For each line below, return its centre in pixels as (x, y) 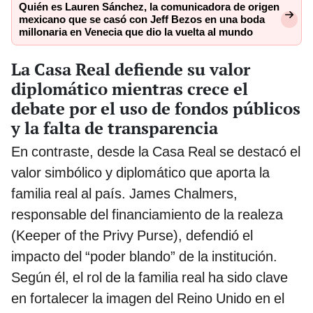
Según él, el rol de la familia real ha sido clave (150, 277)
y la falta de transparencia (115, 128)
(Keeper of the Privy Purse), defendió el (132, 235)
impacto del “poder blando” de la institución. (144, 256)
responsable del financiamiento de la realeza (147, 214)
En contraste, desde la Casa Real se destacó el (156, 151)
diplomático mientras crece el (130, 88)
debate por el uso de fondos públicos (156, 108)
